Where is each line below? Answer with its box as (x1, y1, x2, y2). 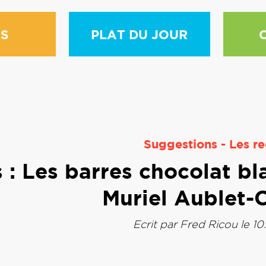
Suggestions (143, 137, 217, 151)
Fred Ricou (179, 218, 237, 230)
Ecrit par (132, 218, 180, 230)
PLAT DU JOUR (91, 27, 188, 42)
